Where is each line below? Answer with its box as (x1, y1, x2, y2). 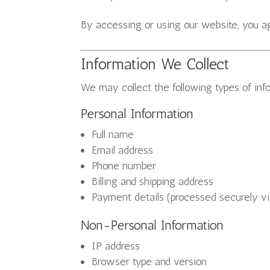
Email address (92, 143, 154, 157)
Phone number (92, 159, 157, 172)
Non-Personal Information (81, 217, 224, 233)
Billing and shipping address (92, 175, 214, 188)
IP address (92, 239, 140, 253)
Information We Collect (81, 55, 230, 74)
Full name (92, 128, 134, 141)
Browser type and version (92, 255, 207, 268)
